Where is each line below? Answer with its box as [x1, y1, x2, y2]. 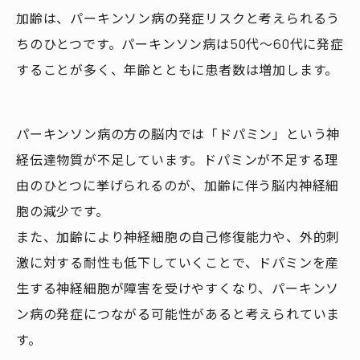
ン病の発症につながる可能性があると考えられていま [16, 305, 341, 323]
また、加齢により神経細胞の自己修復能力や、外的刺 [16, 228, 341, 246]
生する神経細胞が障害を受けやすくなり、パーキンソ [16, 280, 340, 297]
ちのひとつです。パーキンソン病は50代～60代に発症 [16, 35, 344, 53]
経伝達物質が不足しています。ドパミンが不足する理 [16, 151, 339, 169]
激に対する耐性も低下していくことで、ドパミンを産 [16, 254, 340, 272]
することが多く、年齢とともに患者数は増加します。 [16, 61, 339, 79]
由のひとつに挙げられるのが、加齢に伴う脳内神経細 [16, 177, 340, 194]
